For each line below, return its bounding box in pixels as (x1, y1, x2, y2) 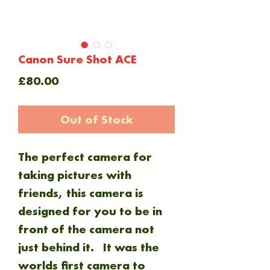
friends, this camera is (18, 185, 143, 201)
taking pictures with (18, 167, 131, 183)
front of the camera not (18, 221, 154, 237)
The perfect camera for (18, 149, 152, 165)
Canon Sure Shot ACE (18, 51, 136, 67)
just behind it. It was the (18, 239, 159, 255)
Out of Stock (60, 111, 133, 127)
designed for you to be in (18, 203, 162, 219)
